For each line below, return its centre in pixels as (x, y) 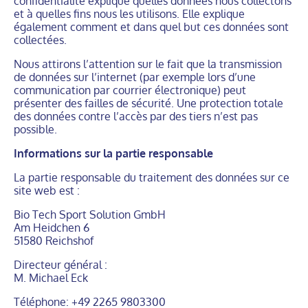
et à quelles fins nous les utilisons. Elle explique (129, 14)
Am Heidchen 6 (52, 228)
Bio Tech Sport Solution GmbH (90, 214)
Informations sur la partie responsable (113, 153)
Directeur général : (60, 265)
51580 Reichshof (54, 241)
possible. (35, 129)
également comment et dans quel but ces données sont (151, 27)
